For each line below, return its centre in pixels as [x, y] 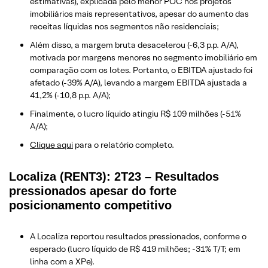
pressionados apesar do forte [93, 191]
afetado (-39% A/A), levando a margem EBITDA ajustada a [138, 82]
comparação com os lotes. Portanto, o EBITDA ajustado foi [141, 70]
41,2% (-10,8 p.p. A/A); [70, 95]
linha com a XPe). [62, 261]
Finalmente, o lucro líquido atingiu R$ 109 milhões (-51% [135, 113]
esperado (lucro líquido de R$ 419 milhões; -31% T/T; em [135, 249]
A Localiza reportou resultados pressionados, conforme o [138, 236]
